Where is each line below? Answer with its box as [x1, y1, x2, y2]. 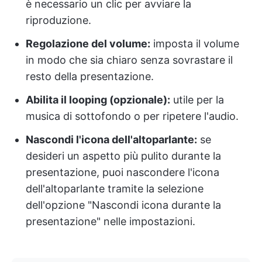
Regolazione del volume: [26, 37, 150, 50]
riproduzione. [26, 14, 91, 27]
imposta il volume [150, 37, 239, 50]
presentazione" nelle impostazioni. [26, 215, 195, 228]
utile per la [170, 94, 224, 106]
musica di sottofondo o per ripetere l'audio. [26, 110, 239, 123]
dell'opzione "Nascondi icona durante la [26, 199, 221, 212]
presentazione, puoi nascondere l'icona [26, 166, 219, 179]
